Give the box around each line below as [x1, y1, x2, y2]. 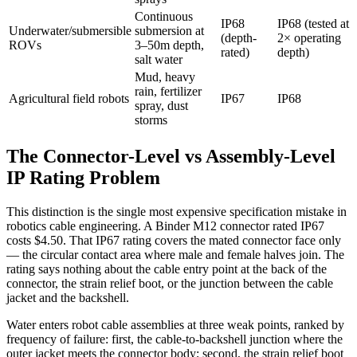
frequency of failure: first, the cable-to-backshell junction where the [6, 332, 343, 347]
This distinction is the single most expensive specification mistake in [6, 205, 347, 219]
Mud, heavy [135, 70, 195, 84]
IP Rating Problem [6, 167, 160, 189]
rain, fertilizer [135, 84, 202, 99]
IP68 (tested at [277, 17, 349, 31]
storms [135, 113, 167, 127]
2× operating [277, 31, 341, 45]
